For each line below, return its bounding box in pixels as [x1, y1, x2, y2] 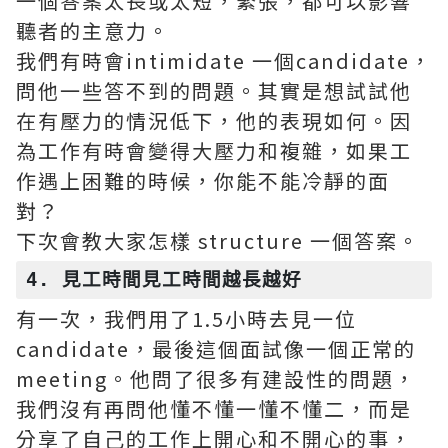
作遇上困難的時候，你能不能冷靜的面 [16, 166, 390, 195]
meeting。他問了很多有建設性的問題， [16, 364, 416, 393]
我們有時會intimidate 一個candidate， [16, 46, 432, 75]
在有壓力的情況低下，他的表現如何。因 [16, 106, 412, 135]
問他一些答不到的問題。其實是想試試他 [16, 76, 412, 105]
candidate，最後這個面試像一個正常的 [16, 334, 416, 363]
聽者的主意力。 [16, 16, 170, 45]
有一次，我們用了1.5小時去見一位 [16, 304, 357, 333]
